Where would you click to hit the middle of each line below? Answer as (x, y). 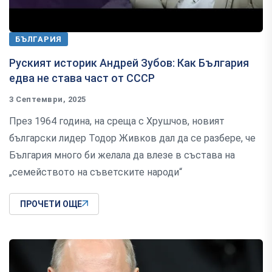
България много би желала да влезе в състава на (122, 155)
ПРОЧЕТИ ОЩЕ (51, 204)
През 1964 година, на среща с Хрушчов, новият (117, 121)
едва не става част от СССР (82, 78)
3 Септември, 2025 (48, 100)
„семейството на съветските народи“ (96, 172)
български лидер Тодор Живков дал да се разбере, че (132, 138)
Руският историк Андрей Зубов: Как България (129, 63)
